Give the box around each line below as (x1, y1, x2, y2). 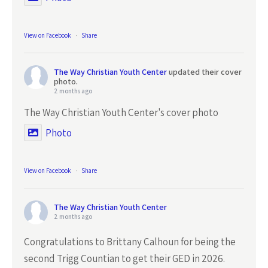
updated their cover (169, 66, 242, 77)
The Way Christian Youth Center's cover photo (24, 106, 218, 119)
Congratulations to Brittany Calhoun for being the (24, 235, 236, 248)
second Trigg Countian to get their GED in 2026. (24, 252, 225, 265)
